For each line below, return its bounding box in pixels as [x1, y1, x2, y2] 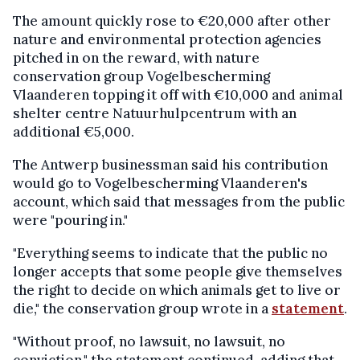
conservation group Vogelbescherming [13, 67, 270, 85]
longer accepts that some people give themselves [13, 263, 342, 280]
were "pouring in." [13, 211, 128, 229]
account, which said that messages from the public [13, 193, 345, 211]
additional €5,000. [13, 123, 134, 141]
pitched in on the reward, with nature [13, 49, 260, 67]
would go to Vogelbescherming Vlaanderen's [13, 174, 308, 192]
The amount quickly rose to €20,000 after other [13, 12, 331, 30]
